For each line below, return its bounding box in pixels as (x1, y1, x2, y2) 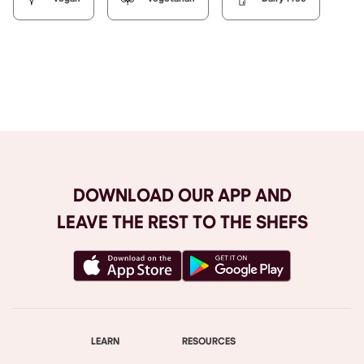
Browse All (151, 93, 213, 110)
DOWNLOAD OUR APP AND (72, 184, 292, 207)
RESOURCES (182, 335, 236, 348)
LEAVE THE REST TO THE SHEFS (56, 210, 308, 234)
